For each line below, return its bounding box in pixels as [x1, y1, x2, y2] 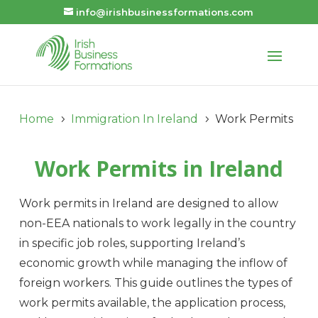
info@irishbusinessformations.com [76, 6, 254, 18]
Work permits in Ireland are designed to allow [18, 197, 278, 211]
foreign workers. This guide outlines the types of [18, 276, 292, 290]
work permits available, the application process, [18, 296, 285, 310]
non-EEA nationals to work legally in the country [18, 216, 296, 231]
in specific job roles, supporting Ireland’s [18, 236, 245, 251]
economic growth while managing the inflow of [18, 256, 287, 270]
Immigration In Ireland [70, 111, 198, 126]
